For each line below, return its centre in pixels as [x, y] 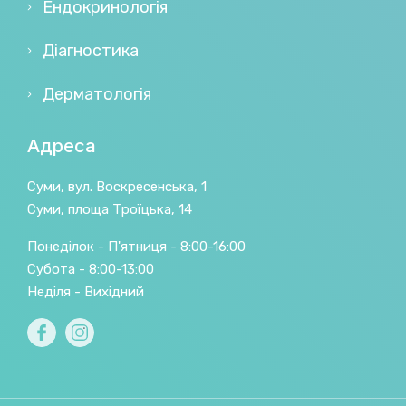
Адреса [62, 146]
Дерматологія [97, 95]
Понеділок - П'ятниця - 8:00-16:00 [136, 247]
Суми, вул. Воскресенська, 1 [117, 187]
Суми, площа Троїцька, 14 [110, 210]
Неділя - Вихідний [86, 292]
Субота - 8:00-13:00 [91, 270]
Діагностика [91, 51]
